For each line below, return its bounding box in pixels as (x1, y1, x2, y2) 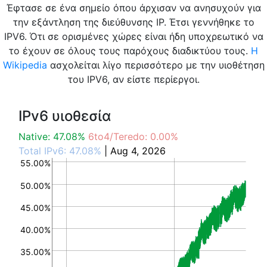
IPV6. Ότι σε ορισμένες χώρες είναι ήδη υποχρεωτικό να (4, 30, 263, 42)
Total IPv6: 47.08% (18, 145, 101, 157)
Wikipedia (2, 59, 47, 71)
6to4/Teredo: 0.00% (85, 131, 178, 142)
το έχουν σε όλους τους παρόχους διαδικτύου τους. (9, 45, 251, 57)
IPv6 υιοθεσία (18, 107, 111, 125)
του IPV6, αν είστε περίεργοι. (67, 73, 200, 85)
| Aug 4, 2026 (101, 145, 166, 157)
